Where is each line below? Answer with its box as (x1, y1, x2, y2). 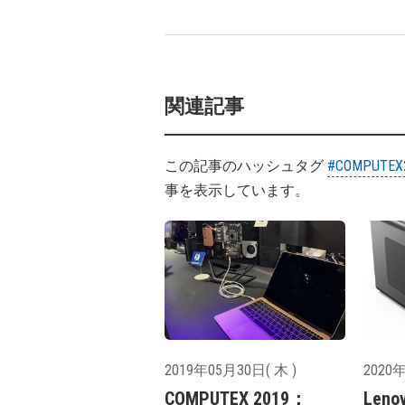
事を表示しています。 (165, 182, 309, 199)
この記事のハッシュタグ (165, 157, 327, 174)
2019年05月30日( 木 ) (165, 362, 297, 380)
